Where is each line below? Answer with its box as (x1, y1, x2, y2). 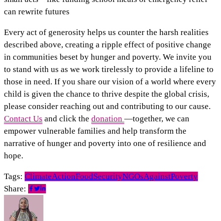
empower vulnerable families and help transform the (4, 126, 186, 136)
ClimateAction (25, 172, 75, 182)
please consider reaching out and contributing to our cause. (4, 102, 211, 111)
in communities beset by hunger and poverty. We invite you (4, 52, 212, 62)
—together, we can (124, 114, 189, 124)
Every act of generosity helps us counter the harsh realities (4, 28, 209, 37)
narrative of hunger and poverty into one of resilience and (4, 139, 206, 148)
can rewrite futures (4, 7, 70, 17)
